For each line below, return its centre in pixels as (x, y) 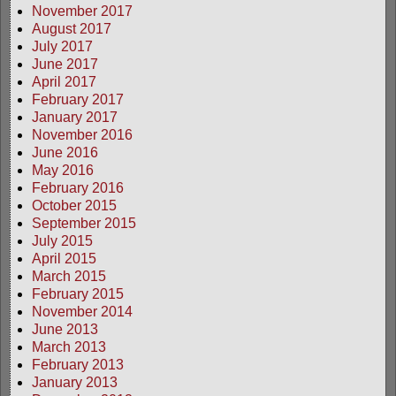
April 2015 (64, 258)
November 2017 (82, 11)
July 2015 (62, 240)
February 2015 (78, 293)
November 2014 (82, 311)
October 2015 (74, 205)
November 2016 (82, 134)
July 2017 (62, 46)
